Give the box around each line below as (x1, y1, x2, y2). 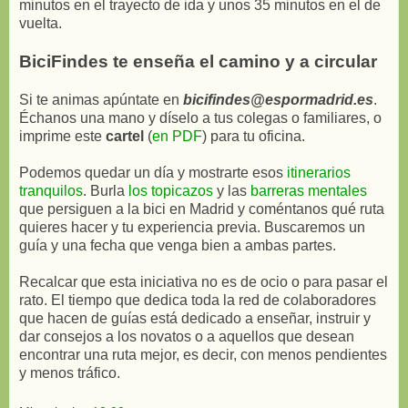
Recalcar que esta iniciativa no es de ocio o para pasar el (19, 273, 388, 290)
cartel (106, 127, 144, 144)
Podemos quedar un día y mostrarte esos (19, 164, 287, 180)
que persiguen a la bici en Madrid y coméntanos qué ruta (19, 200, 384, 217)
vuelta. (19, 15, 62, 31)
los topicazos (128, 182, 213, 199)
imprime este (19, 127, 106, 144)
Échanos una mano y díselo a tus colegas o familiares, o (19, 109, 382, 126)
